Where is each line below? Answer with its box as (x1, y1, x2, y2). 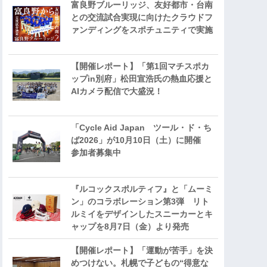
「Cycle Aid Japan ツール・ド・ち (71, 122, 212, 132)
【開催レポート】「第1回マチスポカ (71, 61, 209, 71)
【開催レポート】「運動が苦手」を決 (71, 245, 213, 255)
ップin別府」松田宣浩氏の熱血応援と (71, 73, 212, 83)
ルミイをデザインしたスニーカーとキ (71, 209, 213, 219)
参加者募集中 (71, 147, 121, 157)
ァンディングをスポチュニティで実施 (71, 24, 213, 35)
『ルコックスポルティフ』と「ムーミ (71, 184, 213, 194)
